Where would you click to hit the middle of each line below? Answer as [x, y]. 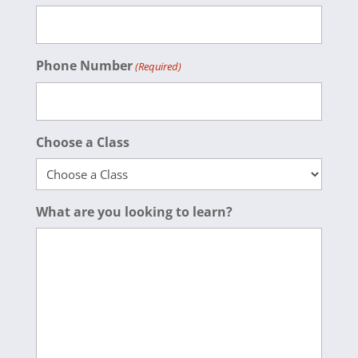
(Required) [159, 67]
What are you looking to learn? [134, 212]
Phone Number [84, 66]
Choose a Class [82, 143]
